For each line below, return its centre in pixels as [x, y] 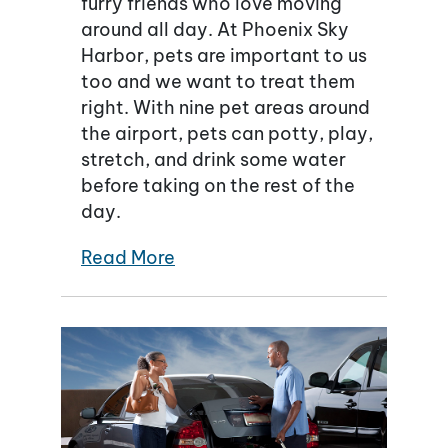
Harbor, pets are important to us [224, 56]
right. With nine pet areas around [225, 108]
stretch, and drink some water [213, 160]
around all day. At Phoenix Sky [215, 30]
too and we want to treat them [218, 82]
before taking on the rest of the [218, 186]
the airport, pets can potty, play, [227, 134]
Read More [128, 258]
